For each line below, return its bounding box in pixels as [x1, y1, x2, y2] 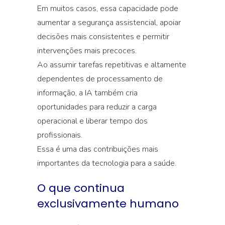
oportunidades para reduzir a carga [37, 101, 157, 113]
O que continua [37, 180, 125, 196]
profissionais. [37, 130, 82, 141]
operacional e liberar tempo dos [37, 116, 148, 127]
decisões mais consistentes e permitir [37, 31, 169, 42]
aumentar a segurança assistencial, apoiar [37, 17, 181, 28]
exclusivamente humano [37, 196, 179, 211]
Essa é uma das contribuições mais [37, 144, 158, 155]
